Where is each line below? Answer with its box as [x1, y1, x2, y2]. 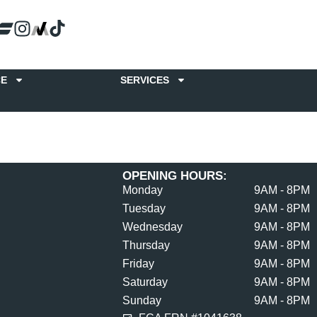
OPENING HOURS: [122, 169, 228, 183]
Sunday [122, 294, 162, 306]
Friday [122, 258, 155, 270]
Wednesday [122, 221, 183, 233]
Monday [122, 184, 163, 196]
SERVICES [120, 74, 169, 86]
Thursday [122, 239, 171, 251]
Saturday [122, 276, 168, 288]
